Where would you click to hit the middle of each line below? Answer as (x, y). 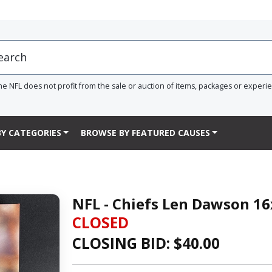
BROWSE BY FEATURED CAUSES (145, 133)
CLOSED (100, 222)
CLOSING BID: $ (127, 243)
